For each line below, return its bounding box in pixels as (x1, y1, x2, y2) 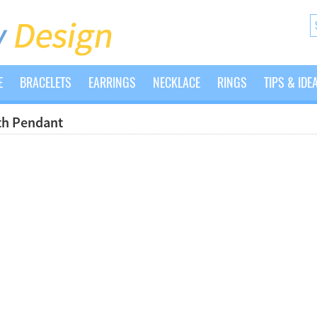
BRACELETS (20, 74, 71, 91)
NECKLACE (153, 74, 200, 91)
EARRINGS (88, 74, 136, 91)
